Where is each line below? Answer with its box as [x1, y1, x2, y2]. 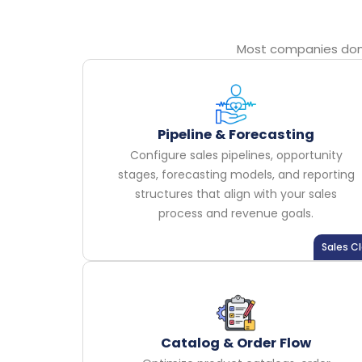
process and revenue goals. [158, 205, 314, 222]
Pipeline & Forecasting [158, 125, 314, 145]
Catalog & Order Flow [161, 333, 311, 352]
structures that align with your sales [135, 186, 337, 203]
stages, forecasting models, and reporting [117, 166, 355, 183]
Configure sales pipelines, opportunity [129, 147, 343, 164]
